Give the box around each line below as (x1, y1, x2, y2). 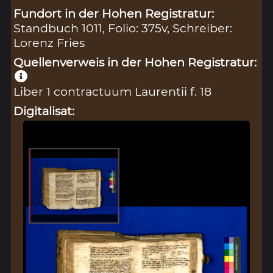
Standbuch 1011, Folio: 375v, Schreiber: (13, 20, 233, 35)
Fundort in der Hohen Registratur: (13, 5, 214, 21)
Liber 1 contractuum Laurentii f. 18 (13, 83, 212, 99)
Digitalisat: (13, 103, 75, 118)
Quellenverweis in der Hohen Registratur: (13, 54, 257, 69)
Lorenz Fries (13, 35, 85, 50)
